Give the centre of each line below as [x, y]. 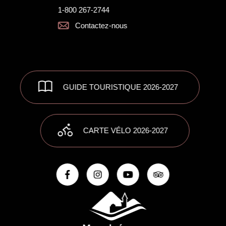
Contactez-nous [102, 25]
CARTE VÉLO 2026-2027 [125, 130]
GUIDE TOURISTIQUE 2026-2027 [120, 87]
